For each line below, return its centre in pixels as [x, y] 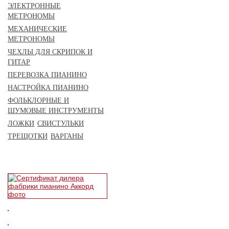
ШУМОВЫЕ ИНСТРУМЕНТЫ [56, 111]
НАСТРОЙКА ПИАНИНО [48, 88]
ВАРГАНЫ [67, 136]
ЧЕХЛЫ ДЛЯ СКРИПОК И [50, 52]
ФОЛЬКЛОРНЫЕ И [38, 100]
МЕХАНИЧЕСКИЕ [37, 29]
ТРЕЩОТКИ [28, 136]
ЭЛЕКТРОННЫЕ [34, 6]
